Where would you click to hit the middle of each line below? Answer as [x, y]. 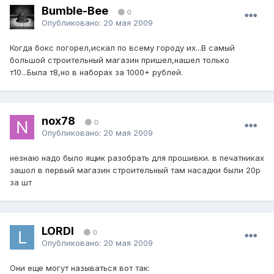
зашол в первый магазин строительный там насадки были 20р [135, 170]
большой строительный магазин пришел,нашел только [120, 60]
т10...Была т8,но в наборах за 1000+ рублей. [96, 72]
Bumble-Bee [75, 10]
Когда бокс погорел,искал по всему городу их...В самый [122, 48]
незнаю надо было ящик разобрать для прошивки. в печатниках [137, 158]
